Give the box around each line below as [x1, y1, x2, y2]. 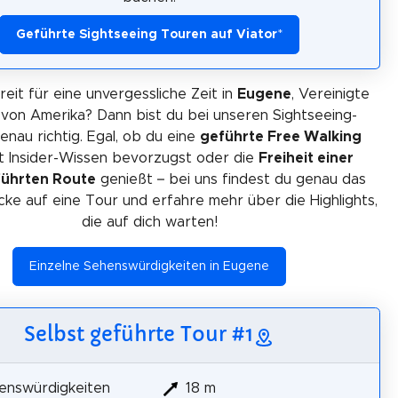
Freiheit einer [259, 151, 354, 165]
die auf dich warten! [81, 215, 218, 229]
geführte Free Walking [200, 130, 362, 144]
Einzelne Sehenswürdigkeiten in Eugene [29, 260, 269, 273]
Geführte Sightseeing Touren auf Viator [16, 28, 277, 41]
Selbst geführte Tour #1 [24, 322, 253, 346]
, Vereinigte [291, 87, 370, 101]
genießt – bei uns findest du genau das [95, 172, 366, 187]
